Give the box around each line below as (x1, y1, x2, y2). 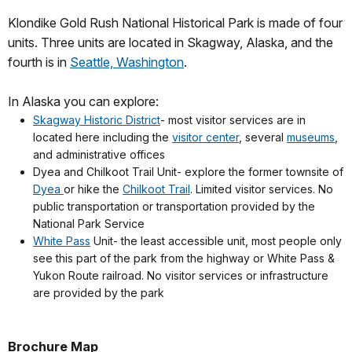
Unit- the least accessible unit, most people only (90, 234, 342, 248)
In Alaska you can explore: (8, 93, 159, 110)
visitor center (172, 130, 239, 145)
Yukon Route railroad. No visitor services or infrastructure (33, 269, 328, 283)
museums (287, 130, 335, 145)
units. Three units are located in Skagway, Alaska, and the (8, 35, 333, 51)
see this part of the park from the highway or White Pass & (33, 251, 335, 266)
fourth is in (8, 54, 70, 71)
